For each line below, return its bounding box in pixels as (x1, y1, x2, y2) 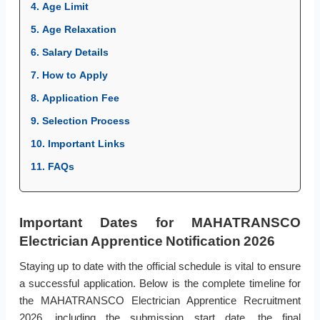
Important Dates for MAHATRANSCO (19, 215, 301, 231)
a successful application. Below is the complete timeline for (19, 277, 301, 290)
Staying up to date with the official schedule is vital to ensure (19, 260, 301, 273)
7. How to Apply (30, 69, 108, 81)
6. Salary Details (30, 46, 109, 59)
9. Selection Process (30, 115, 130, 127)
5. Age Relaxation (30, 24, 116, 36)
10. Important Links (30, 138, 125, 150)
